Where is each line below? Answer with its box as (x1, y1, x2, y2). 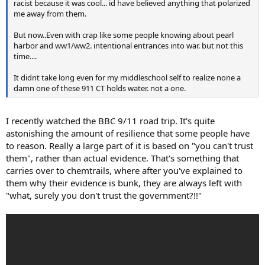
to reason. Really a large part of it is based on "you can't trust (6, 139, 253, 151)
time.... (14, 51, 37, 62)
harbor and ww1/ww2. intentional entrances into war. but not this (14, 40, 243, 51)
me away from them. (14, 8, 86, 20)
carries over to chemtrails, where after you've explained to (6, 164, 243, 176)
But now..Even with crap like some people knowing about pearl (14, 30, 234, 41)
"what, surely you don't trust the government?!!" (6, 189, 202, 201)
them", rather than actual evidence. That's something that (6, 151, 239, 164)
